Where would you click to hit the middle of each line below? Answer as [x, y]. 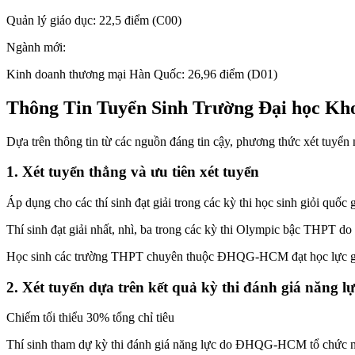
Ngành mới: [36, 47]
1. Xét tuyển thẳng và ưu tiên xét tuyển [133, 172]
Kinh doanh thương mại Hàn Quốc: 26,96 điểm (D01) [142, 74]
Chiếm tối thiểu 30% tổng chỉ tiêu [90, 318]
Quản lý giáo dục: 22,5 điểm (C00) [94, 20]
